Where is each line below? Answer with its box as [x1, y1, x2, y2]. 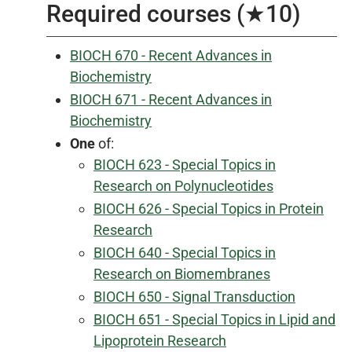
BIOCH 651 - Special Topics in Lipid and [93, 311, 335, 328]
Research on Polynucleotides [93, 178, 273, 194]
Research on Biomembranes [93, 266, 270, 282]
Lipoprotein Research [93, 332, 226, 349]
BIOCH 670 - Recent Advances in [70, 47, 272, 64]
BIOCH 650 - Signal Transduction [93, 288, 295, 305]
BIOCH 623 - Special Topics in [93, 156, 276, 173]
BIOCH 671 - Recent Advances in [70, 91, 272, 108]
